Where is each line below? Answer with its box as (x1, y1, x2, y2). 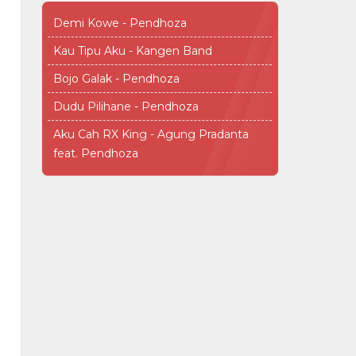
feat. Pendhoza (53, 146, 138, 161)
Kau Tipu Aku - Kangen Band (53, 44, 212, 58)
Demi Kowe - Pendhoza (53, 16, 187, 30)
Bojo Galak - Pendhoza (53, 72, 180, 86)
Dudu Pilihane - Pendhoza (53, 99, 199, 114)
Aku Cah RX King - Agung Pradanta (53, 127, 249, 141)
